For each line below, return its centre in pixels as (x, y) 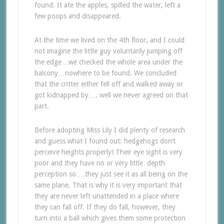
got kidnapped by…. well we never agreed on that (111, 95)
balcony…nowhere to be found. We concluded (105, 73)
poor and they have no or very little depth (99, 163)
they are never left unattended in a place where (106, 196)
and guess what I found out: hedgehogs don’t (105, 141)
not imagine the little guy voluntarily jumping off (108, 51)
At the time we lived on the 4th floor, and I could (109, 40)
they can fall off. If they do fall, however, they (105, 207)
